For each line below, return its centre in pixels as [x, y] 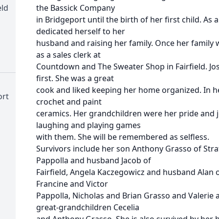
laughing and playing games [88, 125]
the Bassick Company [76, 8]
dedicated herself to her [81, 31]
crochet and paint [69, 102]
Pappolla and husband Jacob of [94, 160]
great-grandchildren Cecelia [88, 207]
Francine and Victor [72, 184]
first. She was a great [75, 78]
